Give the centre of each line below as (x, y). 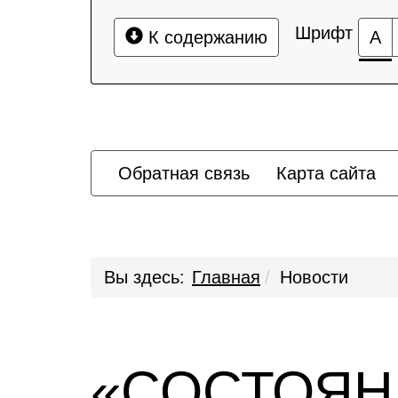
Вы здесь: (144, 277)
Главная (226, 277)
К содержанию (205, 37)
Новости (314, 277)
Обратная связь (184, 173)
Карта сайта (326, 173)
